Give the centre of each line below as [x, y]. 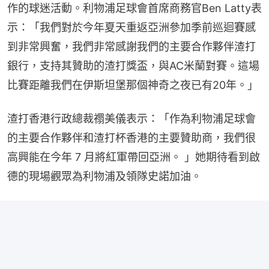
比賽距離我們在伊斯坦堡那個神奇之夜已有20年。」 [133, 85]
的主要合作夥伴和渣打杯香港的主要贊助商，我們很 [131, 138]
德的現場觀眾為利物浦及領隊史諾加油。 [104, 176]
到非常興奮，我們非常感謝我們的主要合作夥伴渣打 [131, 46]
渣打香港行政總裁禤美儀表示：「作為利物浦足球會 [131, 118]
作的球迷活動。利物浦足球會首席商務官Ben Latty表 [134, 8]
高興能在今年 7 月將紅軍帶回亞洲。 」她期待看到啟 [134, 157]
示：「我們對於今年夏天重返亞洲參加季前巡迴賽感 [131, 27]
